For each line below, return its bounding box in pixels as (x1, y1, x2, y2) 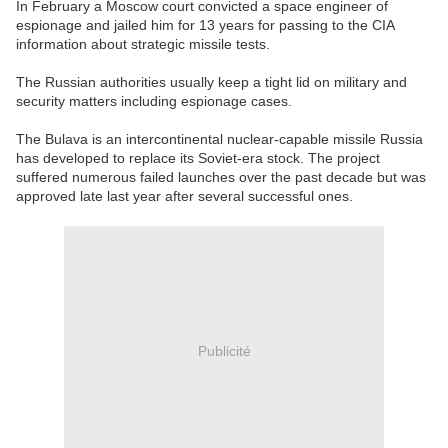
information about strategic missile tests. (16, 36, 270, 53)
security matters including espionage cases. (16, 93, 292, 110)
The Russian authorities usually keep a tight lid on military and (16, 74, 407, 91)
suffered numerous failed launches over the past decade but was (16, 169, 426, 186)
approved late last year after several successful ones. (16, 188, 353, 205)
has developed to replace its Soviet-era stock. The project (16, 150, 380, 167)
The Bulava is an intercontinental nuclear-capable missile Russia (16, 131, 423, 148)
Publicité (197, 342, 251, 359)
